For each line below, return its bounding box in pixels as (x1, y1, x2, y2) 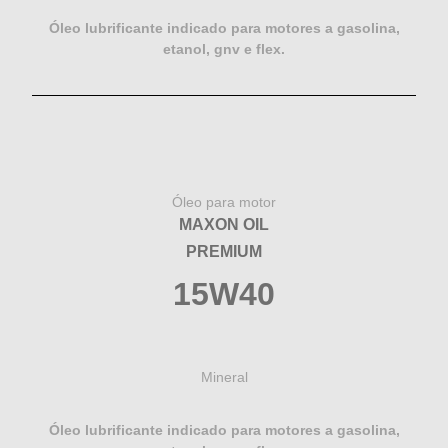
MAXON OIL (179, 216, 269, 234)
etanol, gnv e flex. (163, 41, 285, 58)
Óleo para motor (172, 194, 276, 211)
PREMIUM (186, 243, 262, 261)
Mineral (200, 369, 248, 386)
